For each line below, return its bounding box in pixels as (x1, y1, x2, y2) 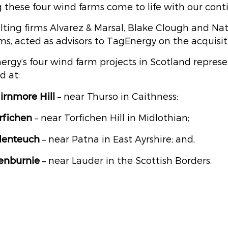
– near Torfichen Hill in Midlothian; (35, 112, 189, 123)
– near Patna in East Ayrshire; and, (40, 134, 195, 145)
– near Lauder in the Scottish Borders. (40, 155, 212, 166)
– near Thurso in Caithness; (58, 91, 178, 102)
